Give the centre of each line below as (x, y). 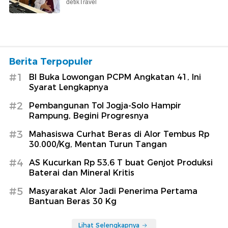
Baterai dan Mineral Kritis (82, 173)
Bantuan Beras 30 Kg (73, 201)
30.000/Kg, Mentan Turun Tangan (98, 144)
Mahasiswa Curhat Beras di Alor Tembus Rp (119, 134)
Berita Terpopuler (51, 61)
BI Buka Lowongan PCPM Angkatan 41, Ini (115, 77)
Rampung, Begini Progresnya (89, 116)
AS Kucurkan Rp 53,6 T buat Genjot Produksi (121, 162)
